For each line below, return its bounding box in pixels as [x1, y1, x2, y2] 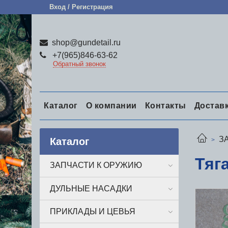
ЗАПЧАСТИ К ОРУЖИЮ [50, 161, 142, 170]
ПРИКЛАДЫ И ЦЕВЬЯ [50, 207, 135, 216]
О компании [85, 101, 137, 110]
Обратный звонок [52, 60, 106, 68]
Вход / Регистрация [49, 3, 113, 11]
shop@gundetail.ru [50, 38, 121, 47]
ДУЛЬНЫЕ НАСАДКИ [50, 184, 132, 193]
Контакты [145, 101, 186, 110]
